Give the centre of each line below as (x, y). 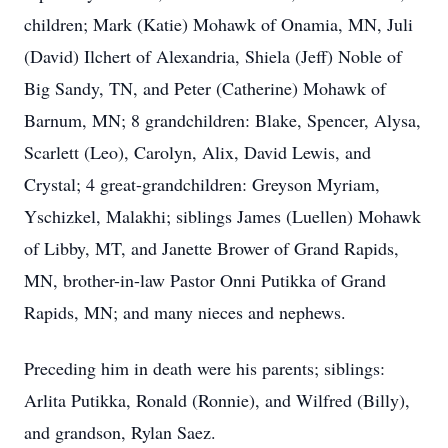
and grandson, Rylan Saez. (120, 432)
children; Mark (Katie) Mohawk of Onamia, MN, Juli (218, 24)
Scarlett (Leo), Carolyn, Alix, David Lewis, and (197, 152)
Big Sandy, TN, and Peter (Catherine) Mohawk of (205, 88)
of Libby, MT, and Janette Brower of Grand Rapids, (211, 248)
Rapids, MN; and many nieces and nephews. (185, 312)
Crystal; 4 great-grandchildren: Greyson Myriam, (202, 184)
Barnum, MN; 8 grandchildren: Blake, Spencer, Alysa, (222, 120)
